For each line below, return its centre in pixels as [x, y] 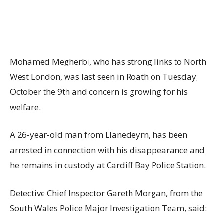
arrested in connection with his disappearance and [107, 150]
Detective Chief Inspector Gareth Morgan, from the [106, 193]
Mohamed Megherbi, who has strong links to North [108, 62]
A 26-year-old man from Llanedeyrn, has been [99, 135]
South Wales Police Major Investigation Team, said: [108, 208]
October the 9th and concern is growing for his [99, 92]
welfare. [25, 107]
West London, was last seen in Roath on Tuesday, [104, 77]
